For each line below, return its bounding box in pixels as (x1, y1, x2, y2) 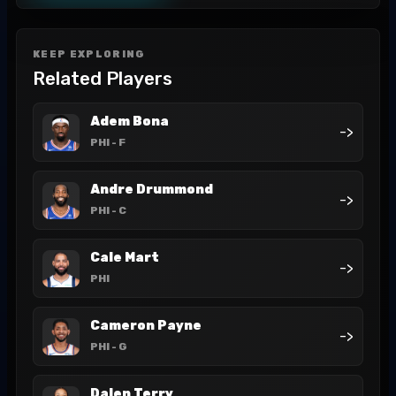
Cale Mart (90, 250, 159, 265)
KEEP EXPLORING (33, 49, 146, 60)
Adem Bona (90, 114, 169, 129)
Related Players (33, 67, 172, 89)
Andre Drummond (90, 182, 213, 197)
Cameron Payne (90, 318, 202, 333)
